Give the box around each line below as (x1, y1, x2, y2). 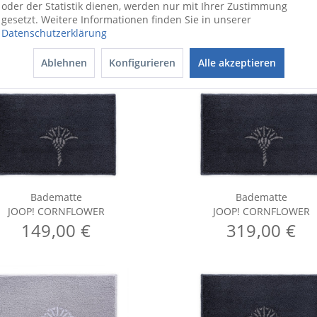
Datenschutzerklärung (1, 26, 107, 40)
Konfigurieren (108, 56, 175, 69)
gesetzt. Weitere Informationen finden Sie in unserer (1, 13, 251, 26)
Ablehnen (40, 56, 87, 69)
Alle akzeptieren (197, 56, 276, 69)
